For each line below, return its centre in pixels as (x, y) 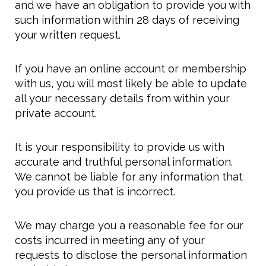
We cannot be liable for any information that (129, 177)
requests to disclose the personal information (131, 255)
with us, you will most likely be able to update (131, 84)
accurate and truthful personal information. (124, 162)
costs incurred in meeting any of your (110, 240)
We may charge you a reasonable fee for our (129, 226)
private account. (56, 113)
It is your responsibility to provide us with (120, 147)
